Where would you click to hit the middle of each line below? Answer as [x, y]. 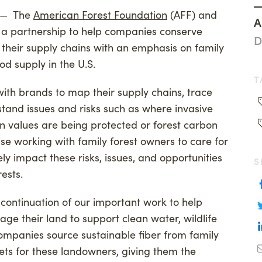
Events [160, 40]
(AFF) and [192, 14]
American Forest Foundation [100, 14]
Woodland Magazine [199, 17]
